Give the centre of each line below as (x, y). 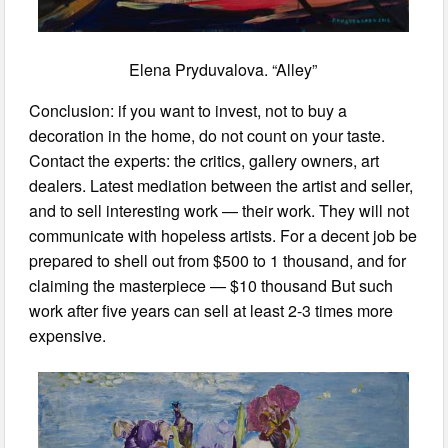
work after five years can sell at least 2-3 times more (211, 310)
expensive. (68, 335)
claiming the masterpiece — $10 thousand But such (211, 285)
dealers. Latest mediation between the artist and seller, (221, 185)
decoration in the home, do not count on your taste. (207, 135)
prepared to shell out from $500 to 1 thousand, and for (218, 260)
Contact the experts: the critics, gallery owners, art (204, 160)
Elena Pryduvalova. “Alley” (223, 69)
